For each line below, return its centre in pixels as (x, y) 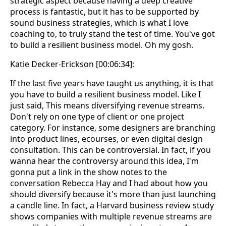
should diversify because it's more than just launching (113, 194)
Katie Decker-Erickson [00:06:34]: (72, 64)
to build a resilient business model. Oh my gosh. (102, 45)
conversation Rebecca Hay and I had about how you (109, 183)
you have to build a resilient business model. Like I (105, 95)
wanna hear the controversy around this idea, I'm (104, 161)
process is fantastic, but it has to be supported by (104, 12)
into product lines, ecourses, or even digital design (106, 139)
